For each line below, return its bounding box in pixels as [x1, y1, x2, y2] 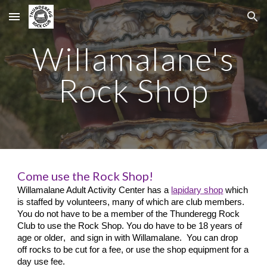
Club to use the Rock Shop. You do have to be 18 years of [17, 221, 243, 231]
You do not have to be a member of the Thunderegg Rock [17, 209, 240, 219]
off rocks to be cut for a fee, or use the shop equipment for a [17, 245, 249, 254]
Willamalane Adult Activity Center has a [17, 185, 172, 195]
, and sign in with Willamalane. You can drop [63, 233, 238, 243]
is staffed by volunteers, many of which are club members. [17, 197, 245, 207]
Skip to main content [10, 17, 94, 27]
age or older [17, 233, 64, 243]
